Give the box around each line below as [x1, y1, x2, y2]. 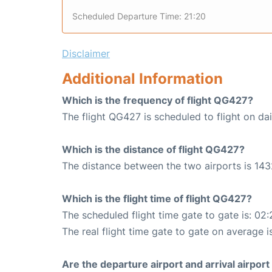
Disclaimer [62, 47, 110, 60]
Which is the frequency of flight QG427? [62, 94, 253, 107]
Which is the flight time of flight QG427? [62, 192, 252, 205]
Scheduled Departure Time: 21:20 [72, 11, 206, 22]
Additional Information [62, 70, 223, 88]
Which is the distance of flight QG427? [62, 143, 245, 156]
